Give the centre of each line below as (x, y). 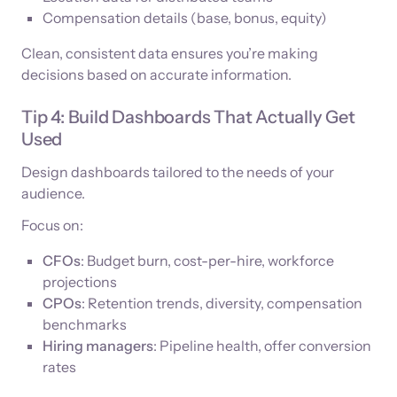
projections (80, 282)
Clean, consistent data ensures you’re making (170, 54)
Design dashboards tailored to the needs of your (178, 172)
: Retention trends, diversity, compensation (222, 304)
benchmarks (85, 325)
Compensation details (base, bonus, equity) (185, 18)
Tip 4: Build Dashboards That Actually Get (188, 117)
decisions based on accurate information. (156, 75)
